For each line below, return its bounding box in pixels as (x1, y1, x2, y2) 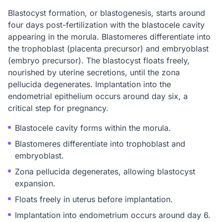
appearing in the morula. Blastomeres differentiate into (8, 32, 211, 42)
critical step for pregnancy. (8, 103, 109, 113)
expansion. (15, 178, 55, 188)
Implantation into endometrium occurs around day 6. (15, 210, 211, 220)
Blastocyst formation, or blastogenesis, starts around (8, 8, 205, 18)
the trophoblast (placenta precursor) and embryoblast (8, 44, 209, 54)
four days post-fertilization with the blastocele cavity (8, 20, 205, 30)
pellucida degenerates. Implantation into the (8, 79, 171, 89)
